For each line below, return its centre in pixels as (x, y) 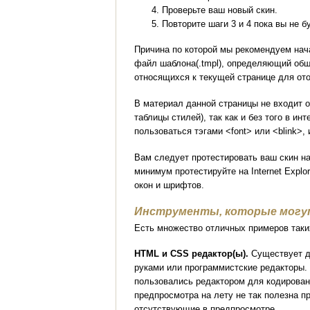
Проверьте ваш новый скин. (220, 10)
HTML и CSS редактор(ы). (192, 254)
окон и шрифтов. (170, 185)
